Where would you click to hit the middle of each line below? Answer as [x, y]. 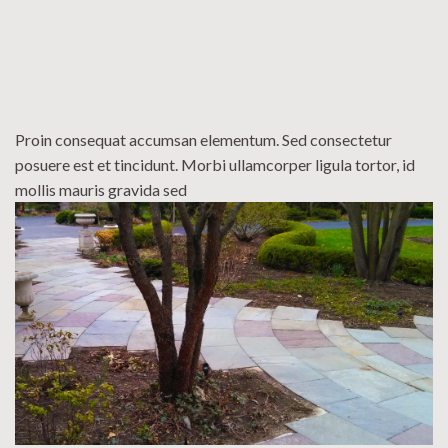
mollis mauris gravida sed [101, 189]
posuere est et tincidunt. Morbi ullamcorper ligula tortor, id [215, 164]
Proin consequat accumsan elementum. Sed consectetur [203, 139]
